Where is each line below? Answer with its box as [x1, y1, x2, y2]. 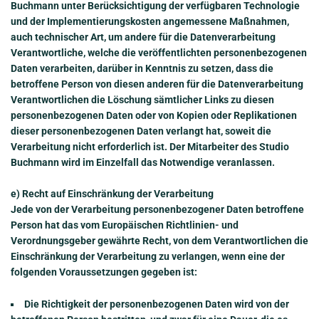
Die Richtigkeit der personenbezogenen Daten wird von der [24, 298, 289, 310]
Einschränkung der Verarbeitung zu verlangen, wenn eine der [11, 251, 285, 263]
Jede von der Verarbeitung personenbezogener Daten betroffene [11, 204, 304, 216]
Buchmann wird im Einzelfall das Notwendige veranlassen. [11, 156, 275, 168]
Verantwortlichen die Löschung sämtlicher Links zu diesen [11, 93, 274, 105]
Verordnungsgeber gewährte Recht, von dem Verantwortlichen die [11, 235, 308, 247]
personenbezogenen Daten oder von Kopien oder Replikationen [11, 109, 297, 121]
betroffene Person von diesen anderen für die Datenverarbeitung [11, 78, 303, 90]
